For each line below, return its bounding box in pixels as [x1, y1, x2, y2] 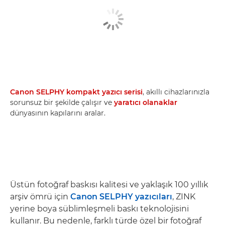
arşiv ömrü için [10, 192, 70, 201]
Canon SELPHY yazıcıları [70, 192, 172, 201]
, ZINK [172, 192, 195, 201]
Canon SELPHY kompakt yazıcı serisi [10, 87, 143, 96]
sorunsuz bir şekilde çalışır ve [10, 98, 114, 107]
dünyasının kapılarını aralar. [10, 108, 105, 118]
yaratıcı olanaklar [114, 98, 177, 107]
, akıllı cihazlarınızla [143, 87, 209, 96]
